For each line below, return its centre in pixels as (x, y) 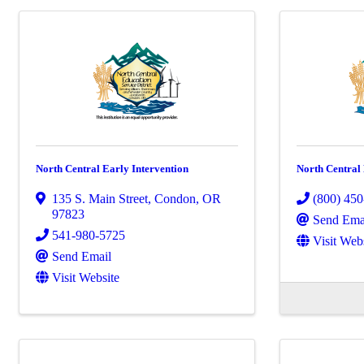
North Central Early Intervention (112, 169)
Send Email (82, 256)
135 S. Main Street (100, 199)
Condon (175, 199)
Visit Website (86, 277)
